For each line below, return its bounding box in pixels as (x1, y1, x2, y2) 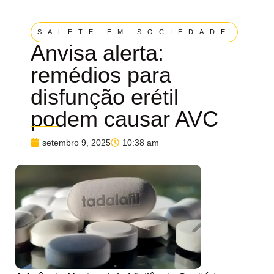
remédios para (31, 62, 171, 87)
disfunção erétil (31, 84, 179, 109)
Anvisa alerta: (31, 40, 164, 65)
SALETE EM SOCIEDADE (37, 28, 231, 35)
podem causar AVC (31, 106, 218, 131)
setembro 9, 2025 (42, 137, 111, 147)
